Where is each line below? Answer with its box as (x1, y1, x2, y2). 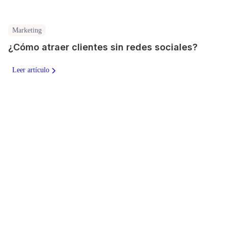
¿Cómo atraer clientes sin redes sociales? (8, 42, 197, 53)
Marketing (12, 26, 42, 34)
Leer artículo (12, 66, 49, 74)
